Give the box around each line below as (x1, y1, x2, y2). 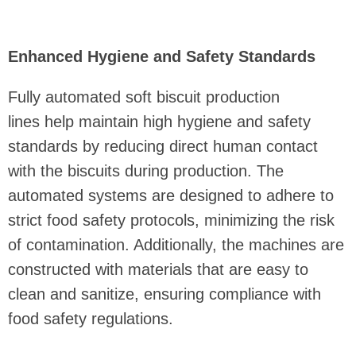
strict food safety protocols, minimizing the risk (8, 211, 335, 230)
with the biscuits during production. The (8, 162, 284, 180)
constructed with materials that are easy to (8, 261, 308, 279)
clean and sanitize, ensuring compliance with (8, 285, 321, 304)
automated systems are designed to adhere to (8, 187, 334, 205)
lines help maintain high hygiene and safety (8, 113, 311, 131)
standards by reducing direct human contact (8, 137, 318, 156)
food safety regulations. (8, 310, 173, 328)
